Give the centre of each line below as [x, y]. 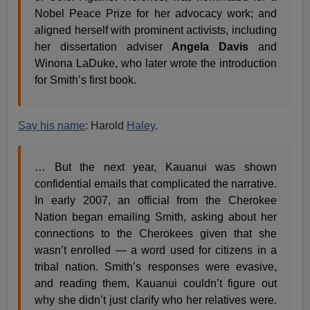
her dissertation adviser [103, 46]
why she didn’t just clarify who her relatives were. [156, 300]
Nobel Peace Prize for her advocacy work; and [156, 13]
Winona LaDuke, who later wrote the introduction [156, 63]
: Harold [106, 125]
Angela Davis [215, 46]
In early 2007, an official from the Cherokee [156, 200]
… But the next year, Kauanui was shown [156, 167]
